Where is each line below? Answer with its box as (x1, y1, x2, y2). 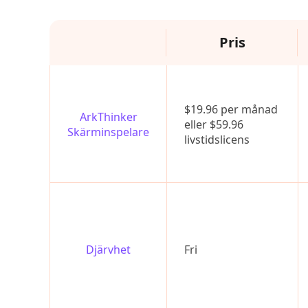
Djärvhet (86, 242, 131, 257)
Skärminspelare (67, 124, 149, 140)
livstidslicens (184, 132, 250, 147)
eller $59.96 (184, 117, 243, 132)
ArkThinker (79, 109, 137, 124)
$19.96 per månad (184, 102, 278, 117)
